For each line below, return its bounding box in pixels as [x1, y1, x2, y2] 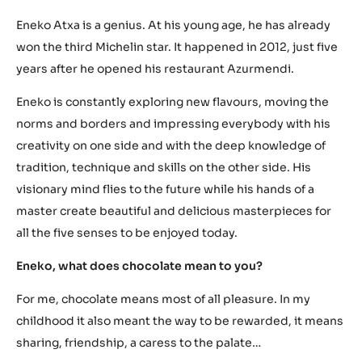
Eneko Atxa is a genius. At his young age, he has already [16, 221, 330, 236]
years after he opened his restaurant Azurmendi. [16, 264, 294, 280]
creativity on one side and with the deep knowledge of [16, 341, 326, 356]
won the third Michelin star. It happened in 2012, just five [16, 242, 338, 258]
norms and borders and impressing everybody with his [16, 319, 330, 335]
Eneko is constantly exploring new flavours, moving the [16, 297, 329, 313]
